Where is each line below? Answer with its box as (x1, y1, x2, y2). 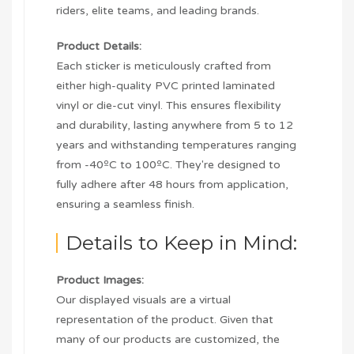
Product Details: (56, 40, 141, 54)
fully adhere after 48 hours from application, (56, 178, 288, 192)
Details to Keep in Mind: (66, 231, 297, 255)
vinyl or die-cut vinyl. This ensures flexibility (56, 99, 281, 113)
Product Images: (56, 273, 144, 288)
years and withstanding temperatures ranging (56, 138, 296, 153)
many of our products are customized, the (56, 333, 280, 347)
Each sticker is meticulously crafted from (56, 59, 271, 73)
